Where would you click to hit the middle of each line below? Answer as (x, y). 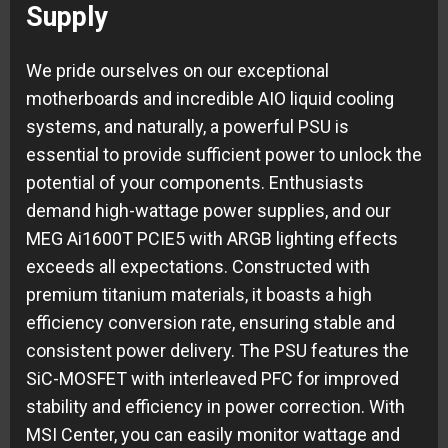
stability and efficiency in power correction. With (215, 407)
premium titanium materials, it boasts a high (199, 295)
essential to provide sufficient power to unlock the (224, 155)
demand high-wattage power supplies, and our (208, 211)
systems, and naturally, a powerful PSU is (187, 127)
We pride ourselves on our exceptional (177, 71)
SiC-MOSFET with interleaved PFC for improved (212, 379)
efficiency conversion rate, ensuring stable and (210, 323)
